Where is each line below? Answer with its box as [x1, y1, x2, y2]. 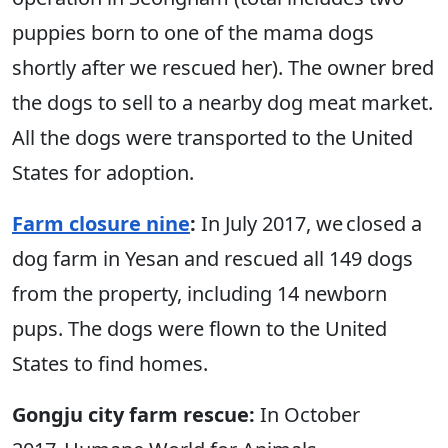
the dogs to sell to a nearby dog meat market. [12, 89, 433, 117]
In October [255, 401, 360, 429]
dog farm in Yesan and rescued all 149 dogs [12, 245, 413, 273]
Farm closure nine [12, 210, 190, 238]
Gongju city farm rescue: [12, 401, 255, 429]
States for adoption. [12, 159, 199, 187]
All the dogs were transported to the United [12, 124, 413, 152]
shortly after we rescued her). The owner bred [12, 54, 434, 82]
